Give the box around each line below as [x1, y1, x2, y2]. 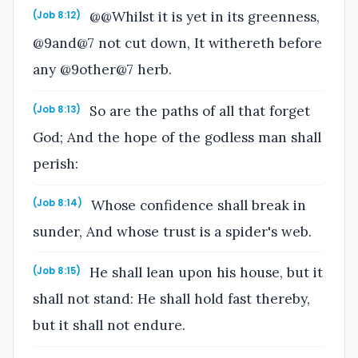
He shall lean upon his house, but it [86, 264, 324, 282]
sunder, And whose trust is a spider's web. [33, 222, 312, 241]
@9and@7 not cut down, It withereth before [33, 34, 322, 53]
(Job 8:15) [33, 265, 81, 278]
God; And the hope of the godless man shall [33, 128, 321, 146]
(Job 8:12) [33, 9, 81, 22]
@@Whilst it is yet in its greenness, [86, 8, 320, 26]
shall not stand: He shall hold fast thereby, [33, 290, 310, 308]
